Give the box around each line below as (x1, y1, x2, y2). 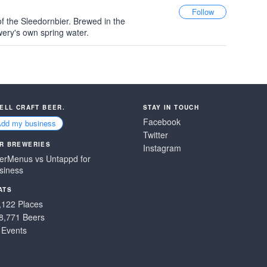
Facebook (143, 116, 181, 128)
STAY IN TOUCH (143, 103, 200, 111)
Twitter (143, 129, 168, 141)
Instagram (143, 142, 181, 154)
